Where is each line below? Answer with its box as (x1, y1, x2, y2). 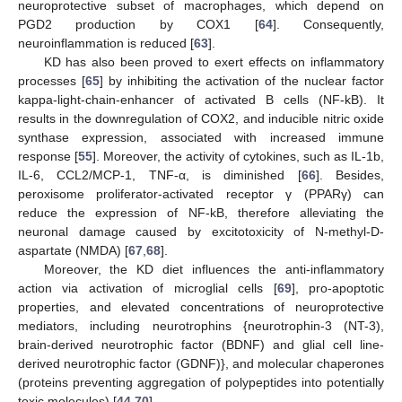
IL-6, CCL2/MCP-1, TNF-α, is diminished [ (18, 168, 301, 183)
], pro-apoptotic (291, 281, 385, 296)
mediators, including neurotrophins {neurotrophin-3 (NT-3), (18, 319, 384, 334)
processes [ (18, 74, 85, 89)
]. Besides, (315, 168, 385, 183)
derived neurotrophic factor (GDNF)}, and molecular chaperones (18, 356, 384, 371)
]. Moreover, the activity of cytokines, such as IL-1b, (92, 149, 385, 164)
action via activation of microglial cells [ (18, 281, 277, 296)
